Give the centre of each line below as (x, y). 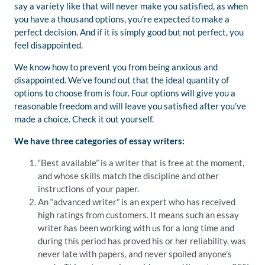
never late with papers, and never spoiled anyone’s (135, 254)
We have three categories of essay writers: (99, 141)
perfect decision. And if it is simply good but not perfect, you (129, 32)
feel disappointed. (49, 45)
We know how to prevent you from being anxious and (116, 67)
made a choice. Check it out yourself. (84, 119)
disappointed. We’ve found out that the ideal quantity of (122, 80)
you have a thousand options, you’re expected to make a (122, 19)
